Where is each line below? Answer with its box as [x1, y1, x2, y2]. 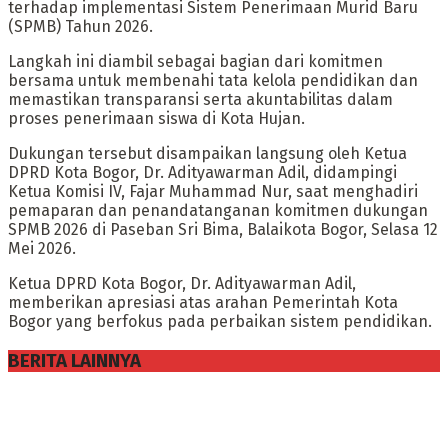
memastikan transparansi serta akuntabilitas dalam [8, 89, 393, 109]
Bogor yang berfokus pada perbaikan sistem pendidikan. [8, 311, 432, 331]
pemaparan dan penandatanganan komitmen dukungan [8, 200, 428, 220]
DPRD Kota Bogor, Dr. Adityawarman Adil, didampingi [8, 162, 397, 182]
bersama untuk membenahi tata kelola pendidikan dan [8, 70, 418, 90]
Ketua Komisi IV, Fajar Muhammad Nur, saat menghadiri [8, 181, 418, 201]
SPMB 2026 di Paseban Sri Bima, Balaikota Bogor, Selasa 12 [8, 219, 438, 239]
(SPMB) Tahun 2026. [8, 16, 153, 36]
